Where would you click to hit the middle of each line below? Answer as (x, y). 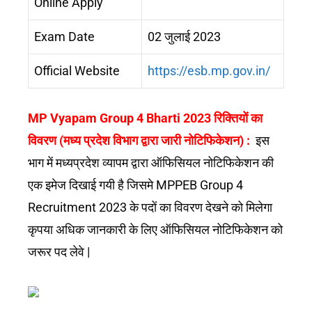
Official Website (77, 70)
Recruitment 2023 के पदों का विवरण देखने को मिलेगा (150, 207)
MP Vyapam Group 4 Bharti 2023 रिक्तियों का (145, 118)
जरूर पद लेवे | (59, 251)
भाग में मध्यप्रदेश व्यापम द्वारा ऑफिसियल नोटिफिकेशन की (151, 162)
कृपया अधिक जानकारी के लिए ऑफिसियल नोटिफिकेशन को (155, 229)
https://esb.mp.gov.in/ (209, 70)
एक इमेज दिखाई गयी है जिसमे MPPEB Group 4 (135, 185)
